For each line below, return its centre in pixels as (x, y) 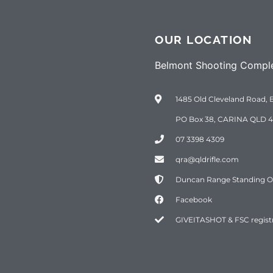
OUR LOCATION (204, 40)
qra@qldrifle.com (207, 159)
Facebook (193, 199)
